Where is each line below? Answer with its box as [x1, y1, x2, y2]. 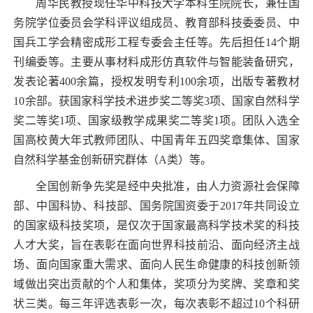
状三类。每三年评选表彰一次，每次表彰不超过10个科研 [13, 297, 300, 310]
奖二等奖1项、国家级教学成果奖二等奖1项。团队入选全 [13, 114, 300, 126]
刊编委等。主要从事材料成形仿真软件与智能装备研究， [13, 55, 300, 68]
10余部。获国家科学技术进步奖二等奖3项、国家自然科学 [13, 94, 300, 107]
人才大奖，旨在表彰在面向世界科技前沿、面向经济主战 [13, 238, 300, 251]
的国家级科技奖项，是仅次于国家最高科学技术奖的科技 [13, 219, 300, 231]
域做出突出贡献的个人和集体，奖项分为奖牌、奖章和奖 [13, 277, 300, 290]
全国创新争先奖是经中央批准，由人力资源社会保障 [36, 180, 300, 192]
